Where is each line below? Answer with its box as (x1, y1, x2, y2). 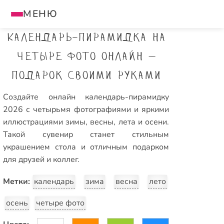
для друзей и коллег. (3, 154, 79, 165)
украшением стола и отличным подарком (3, 141, 169, 152)
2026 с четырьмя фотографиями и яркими (3, 104, 169, 115)
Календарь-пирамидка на (6, 31, 166, 45)
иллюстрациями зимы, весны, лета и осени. (3, 116, 169, 127)
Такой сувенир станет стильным (3, 129, 169, 140)
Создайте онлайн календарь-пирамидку (3, 91, 169, 102)
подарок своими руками (11, 69, 161, 83)
